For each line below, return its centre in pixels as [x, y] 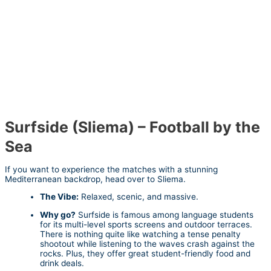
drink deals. [62, 263]
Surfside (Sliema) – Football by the [132, 127]
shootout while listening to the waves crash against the [147, 244]
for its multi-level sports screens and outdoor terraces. [146, 225]
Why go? [58, 215]
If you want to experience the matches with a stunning [111, 169]
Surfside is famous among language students [165, 215]
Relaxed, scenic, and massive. [139, 197]
